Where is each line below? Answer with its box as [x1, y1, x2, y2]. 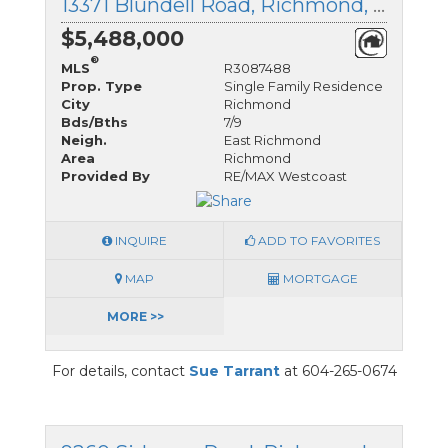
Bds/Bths [61, 113, 128, 130]
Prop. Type [61, 77, 142, 94]
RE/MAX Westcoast [224, 167, 347, 184]
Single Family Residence [224, 77, 383, 94]
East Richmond [224, 131, 321, 148]
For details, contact [51, 362, 189, 381]
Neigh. [61, 131, 107, 148]
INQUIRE [112, 233, 167, 249]
